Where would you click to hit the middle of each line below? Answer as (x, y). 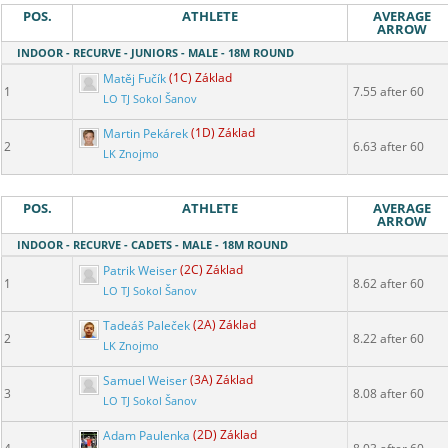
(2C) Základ (211, 270)
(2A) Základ (224, 325)
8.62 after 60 (388, 284)
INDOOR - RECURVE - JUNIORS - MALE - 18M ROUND (155, 53)
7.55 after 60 (388, 92)
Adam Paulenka (146, 435)
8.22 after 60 (388, 339)
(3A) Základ (221, 380)
